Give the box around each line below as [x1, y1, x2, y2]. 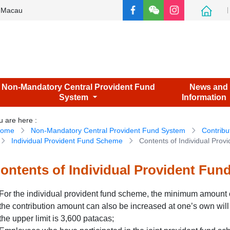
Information [182, 93, 227, 102]
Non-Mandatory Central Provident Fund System [31, 126, 186, 135]
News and [189, 83, 228, 91]
